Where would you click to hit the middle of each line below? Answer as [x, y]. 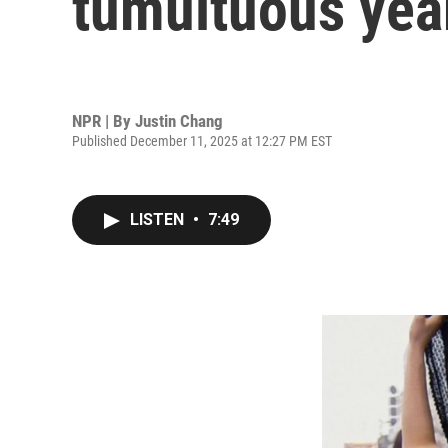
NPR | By [103, 120]
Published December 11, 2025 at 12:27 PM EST [202, 140]
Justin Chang [179, 120]
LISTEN [159, 219]
